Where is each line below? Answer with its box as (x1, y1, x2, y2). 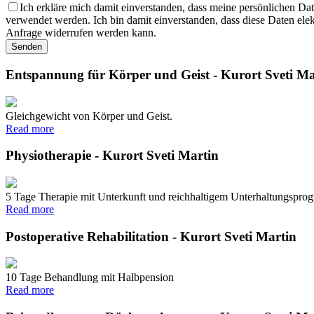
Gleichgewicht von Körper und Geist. (6, 109, 172, 122)
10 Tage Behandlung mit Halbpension (6, 271, 174, 284)
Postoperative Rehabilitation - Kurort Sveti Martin (6, 228, 296, 244)
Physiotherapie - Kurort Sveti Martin (6, 148, 219, 163)
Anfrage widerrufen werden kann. (6, 27, 156, 39)
